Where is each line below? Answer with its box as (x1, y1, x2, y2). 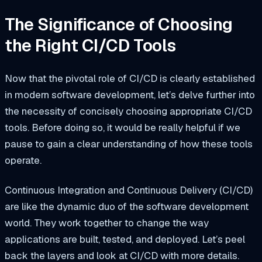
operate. (5, 153, 42, 167)
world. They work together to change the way (5, 216, 209, 230)
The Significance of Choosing (5, 13, 233, 36)
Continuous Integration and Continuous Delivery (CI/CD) (5, 184, 253, 197)
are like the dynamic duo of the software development (5, 200, 249, 213)
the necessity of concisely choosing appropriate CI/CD (5, 104, 252, 118)
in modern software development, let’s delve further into (5, 88, 255, 101)
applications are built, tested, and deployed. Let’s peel (5, 233, 245, 246)
